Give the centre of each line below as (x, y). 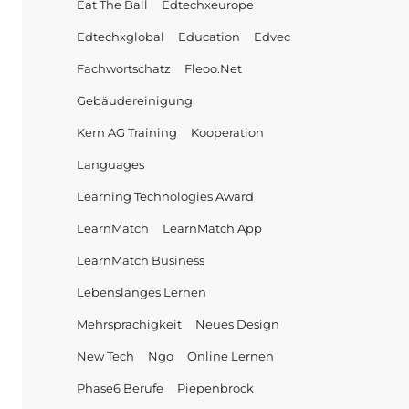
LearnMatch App (212, 228)
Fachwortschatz (123, 68)
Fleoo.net (213, 68)
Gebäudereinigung (134, 100)
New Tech (105, 356)
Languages (110, 164)
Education (209, 37)
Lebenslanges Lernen (141, 292)
